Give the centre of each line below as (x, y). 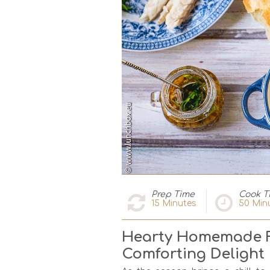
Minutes (178, 203)
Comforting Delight (193, 254)
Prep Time (173, 194)
